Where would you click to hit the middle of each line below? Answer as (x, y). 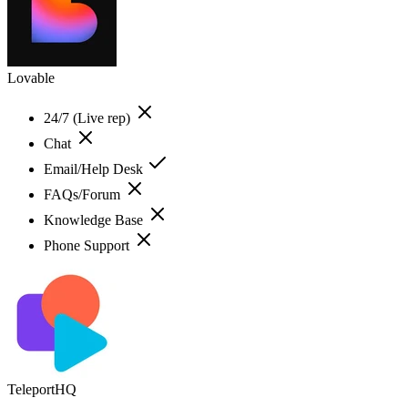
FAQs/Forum (84, 194)
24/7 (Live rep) (89, 117)
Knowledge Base (95, 219)
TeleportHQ (42, 389)
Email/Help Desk (95, 168)
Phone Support (88, 245)
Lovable (31, 77)
